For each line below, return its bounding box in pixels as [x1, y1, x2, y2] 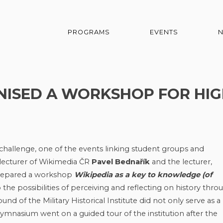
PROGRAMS [68, 28, 110, 36]
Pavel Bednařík [91, 157, 150, 166]
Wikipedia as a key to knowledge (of [74, 170, 213, 179]
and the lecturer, [149, 157, 212, 166]
